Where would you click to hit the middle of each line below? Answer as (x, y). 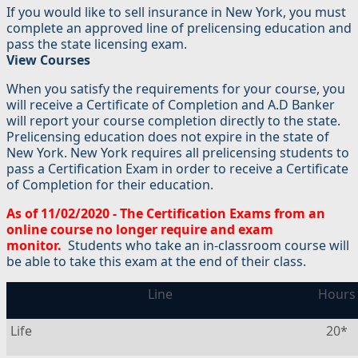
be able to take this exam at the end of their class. (158, 262)
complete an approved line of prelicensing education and (179, 28)
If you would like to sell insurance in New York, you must (176, 12)
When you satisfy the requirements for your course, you (176, 89)
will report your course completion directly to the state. (173, 121)
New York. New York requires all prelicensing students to (178, 153)
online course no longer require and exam (140, 230)
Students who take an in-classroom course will (209, 246)
